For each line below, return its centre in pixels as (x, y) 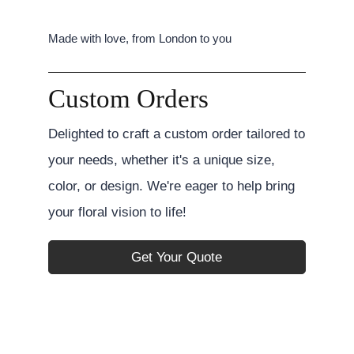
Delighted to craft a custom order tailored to (176, 134)
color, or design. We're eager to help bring (171, 186)
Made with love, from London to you (139, 38)
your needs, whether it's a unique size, (161, 160)
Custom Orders (128, 98)
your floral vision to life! (117, 212)
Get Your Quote (177, 257)
